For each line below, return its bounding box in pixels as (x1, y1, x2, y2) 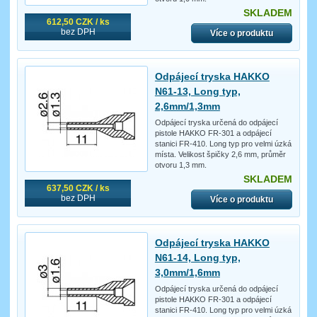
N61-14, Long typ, (154, 252, 241, 264)
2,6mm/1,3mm (154, 100, 220, 113)
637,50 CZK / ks (46, 183, 110, 194)
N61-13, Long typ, (154, 86, 241, 98)
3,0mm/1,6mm (154, 267, 220, 279)
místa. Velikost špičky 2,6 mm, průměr (154, 150, 286, 159)
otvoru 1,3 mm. (154, 161, 207, 170)
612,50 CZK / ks (46, 17, 110, 28)
